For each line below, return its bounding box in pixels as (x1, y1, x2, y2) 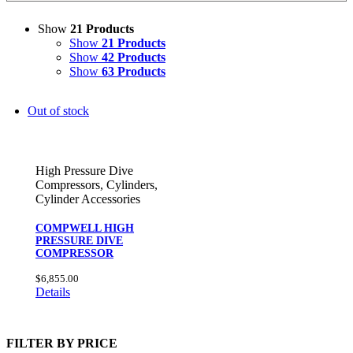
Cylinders (106, 177, 155, 191)
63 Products (102, 64, 165, 78)
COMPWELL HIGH (35, 221, 135, 234)
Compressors (35, 177, 101, 191)
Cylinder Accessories (35, 191, 141, 206)
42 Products (102, 50, 165, 64)
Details (35, 284, 71, 299)
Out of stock (28, 103, 90, 117)
